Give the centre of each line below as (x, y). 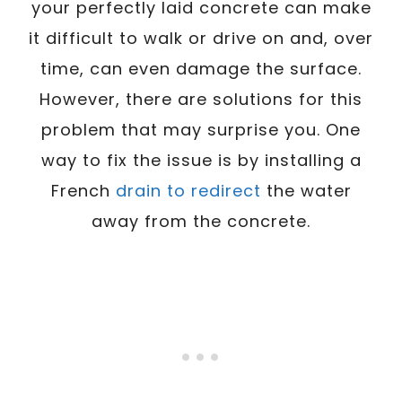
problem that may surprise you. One (201, 129)
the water (306, 190)
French (80, 190)
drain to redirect (185, 190)
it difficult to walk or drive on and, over (201, 38)
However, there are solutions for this (201, 99)
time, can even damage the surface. (201, 68)
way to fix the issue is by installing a (201, 160)
